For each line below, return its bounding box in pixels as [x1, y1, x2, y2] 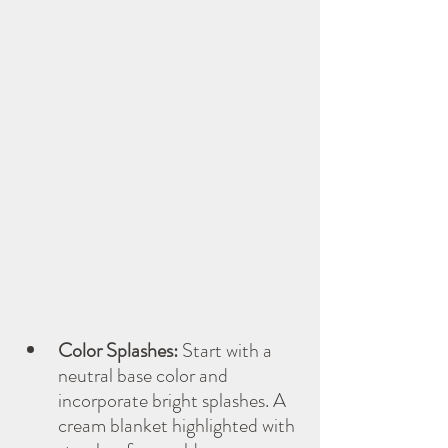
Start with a [178, 335, 276, 365]
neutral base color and [58, 360, 232, 390]
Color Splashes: [58, 335, 178, 365]
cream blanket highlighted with [58, 410, 299, 440]
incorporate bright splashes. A [58, 385, 290, 415]
